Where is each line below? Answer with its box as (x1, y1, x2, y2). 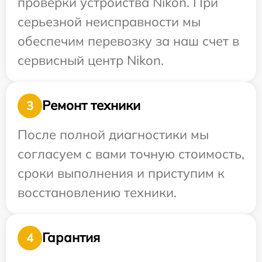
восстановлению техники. (18, 184, 177, 201)
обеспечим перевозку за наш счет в (18, 32, 239, 49)
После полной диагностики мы (18, 126, 209, 143)
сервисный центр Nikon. (18, 51, 164, 68)
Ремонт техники (42, 97, 140, 114)
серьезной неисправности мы (18, 13, 201, 30)
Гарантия (42, 229, 100, 246)
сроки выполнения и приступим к (18, 164, 225, 181)
